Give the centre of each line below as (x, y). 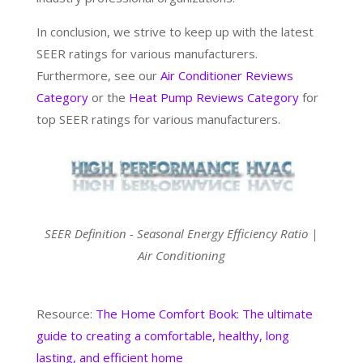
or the (108, 97)
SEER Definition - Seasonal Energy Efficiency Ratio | (181, 234)
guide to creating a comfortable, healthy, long (162, 336)
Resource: (66, 314)
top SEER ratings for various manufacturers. (158, 119)
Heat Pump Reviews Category (214, 97)
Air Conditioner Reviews (226, 75)
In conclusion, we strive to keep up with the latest (175, 31)
